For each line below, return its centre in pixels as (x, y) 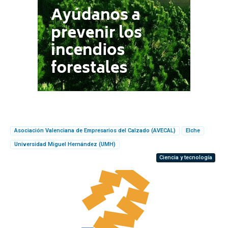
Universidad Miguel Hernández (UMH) (65, 144)
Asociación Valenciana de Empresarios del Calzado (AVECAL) (95, 130)
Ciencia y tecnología (186, 157)
